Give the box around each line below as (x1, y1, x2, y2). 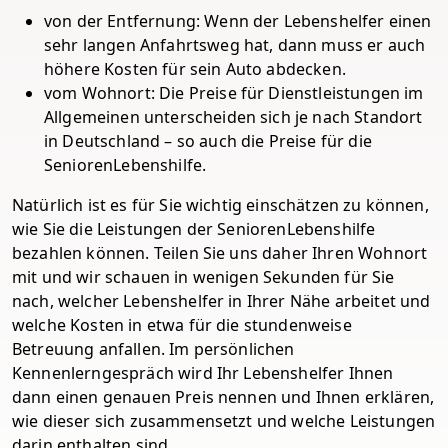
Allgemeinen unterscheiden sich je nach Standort (44, 106, 423, 128)
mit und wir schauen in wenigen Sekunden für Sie (12, 266, 395, 288)
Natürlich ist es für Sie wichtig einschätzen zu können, (12, 194, 429, 216)
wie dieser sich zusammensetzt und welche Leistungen (12, 410, 436, 432)
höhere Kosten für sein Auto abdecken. (44, 58, 346, 80)
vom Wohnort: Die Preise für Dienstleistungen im (44, 82, 424, 104)
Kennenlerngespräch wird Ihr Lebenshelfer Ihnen (12, 362, 394, 384)
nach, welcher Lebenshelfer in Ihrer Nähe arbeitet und (12, 290, 431, 312)
